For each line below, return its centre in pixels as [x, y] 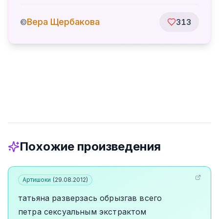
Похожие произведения [90, 146]
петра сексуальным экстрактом [82, 212]
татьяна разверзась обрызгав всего [90, 198]
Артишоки [37, 180]
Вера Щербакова [63, 22]
